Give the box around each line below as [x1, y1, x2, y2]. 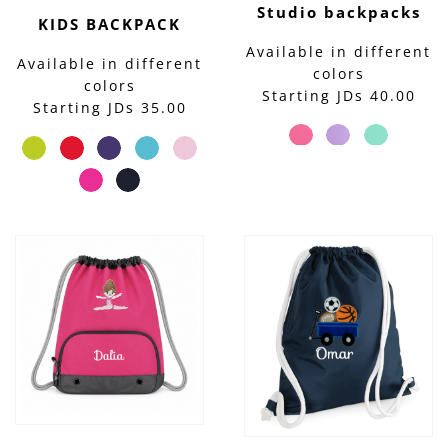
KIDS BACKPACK [38, 14, 181, 35]
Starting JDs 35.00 [32, 98, 187, 118]
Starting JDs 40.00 [261, 85, 416, 105]
